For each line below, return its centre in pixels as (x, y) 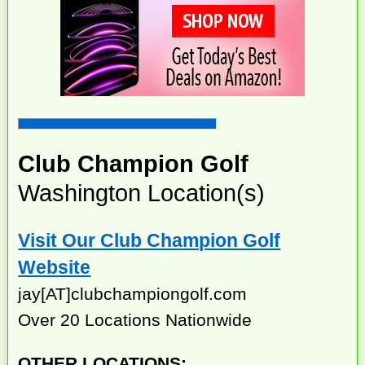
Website (55, 268)
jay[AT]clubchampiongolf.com (133, 294)
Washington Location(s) (142, 193)
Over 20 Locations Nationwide (135, 320)
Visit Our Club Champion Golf (150, 241)
